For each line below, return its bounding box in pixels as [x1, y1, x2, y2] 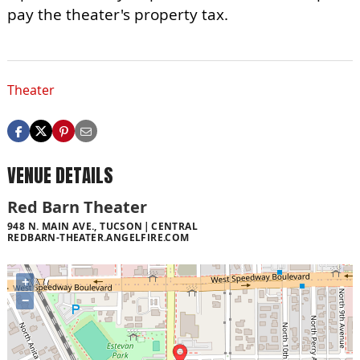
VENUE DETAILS [7, 162, 113, 190]
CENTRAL [151, 219, 198, 233]
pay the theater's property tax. [7, 4, 228, 25]
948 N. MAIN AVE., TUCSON [7, 219, 143, 233]
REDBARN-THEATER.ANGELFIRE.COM [7, 230, 190, 244]
